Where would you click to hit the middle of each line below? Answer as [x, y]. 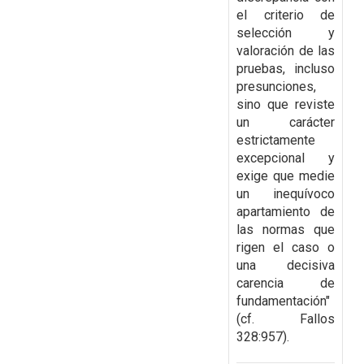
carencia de [286, 284]
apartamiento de [286, 212]
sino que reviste [286, 105]
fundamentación [281, 301]
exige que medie [286, 176]
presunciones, [276, 87]
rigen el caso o [286, 248]
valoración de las [286, 51]
